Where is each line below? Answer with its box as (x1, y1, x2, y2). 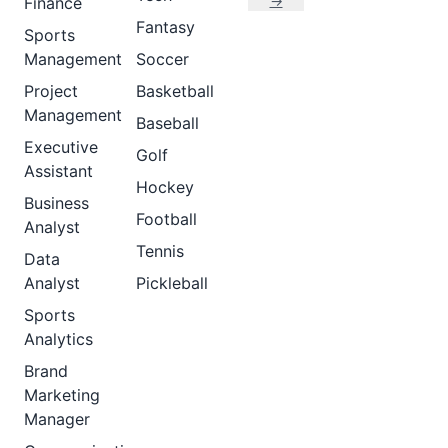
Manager (24, 409, 90, 429)
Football (136, 209, 197, 229)
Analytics (24, 329, 93, 349)
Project (24, 81, 78, 101)
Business (24, 193, 89, 213)
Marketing (24, 385, 100, 405)
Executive (24, 137, 98, 157)
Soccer (136, 49, 189, 69)
